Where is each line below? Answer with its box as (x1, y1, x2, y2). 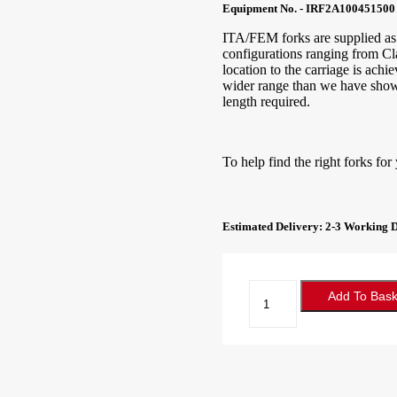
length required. (222, 93, 310, 109)
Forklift (247, 279, 290, 295)
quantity (247, 359, 293, 375)
